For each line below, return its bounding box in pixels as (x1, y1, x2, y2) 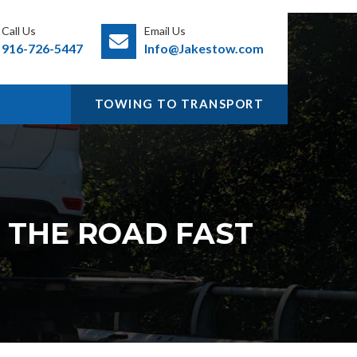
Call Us (2, 24, 36, 37)
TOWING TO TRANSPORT (94, 96, 264, 112)
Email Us (144, 24, 186, 37)
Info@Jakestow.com (144, 41, 264, 56)
